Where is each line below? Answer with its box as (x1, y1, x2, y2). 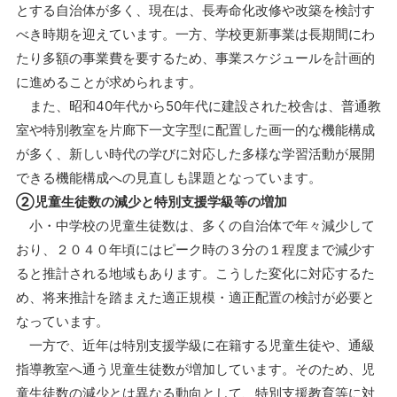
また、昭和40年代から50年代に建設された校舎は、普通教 (15, 97, 381, 115)
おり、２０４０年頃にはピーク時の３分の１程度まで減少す (15, 241, 375, 259)
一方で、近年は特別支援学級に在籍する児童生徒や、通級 (15, 337, 375, 354)
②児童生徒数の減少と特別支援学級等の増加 (15, 193, 287, 211)
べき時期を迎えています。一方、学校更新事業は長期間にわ (15, 26, 375, 43)
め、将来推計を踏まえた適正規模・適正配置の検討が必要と (15, 289, 375, 307)
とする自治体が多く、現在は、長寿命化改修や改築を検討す (15, 2, 375, 19)
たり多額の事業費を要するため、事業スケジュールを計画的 (15, 50, 375, 67)
